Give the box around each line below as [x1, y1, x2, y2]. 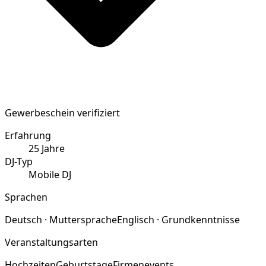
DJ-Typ [5, 155, 33, 169]
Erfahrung [5, 129, 51, 142]
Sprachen [5, 191, 47, 204]
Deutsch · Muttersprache [5, 213, 117, 227]
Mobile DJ [28, 168, 71, 182]
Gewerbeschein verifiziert [5, 106, 120, 120]
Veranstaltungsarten [5, 236, 98, 249]
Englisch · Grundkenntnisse [117, 213, 240, 227]
